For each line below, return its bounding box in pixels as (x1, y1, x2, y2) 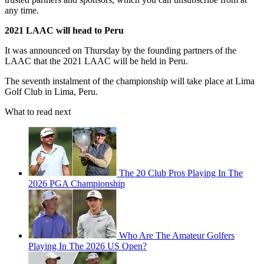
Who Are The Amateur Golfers (119, 230, 235, 241)
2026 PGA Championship (28, 179, 125, 189)
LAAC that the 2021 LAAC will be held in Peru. (5, 56, 188, 67)
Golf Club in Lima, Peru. (5, 87, 98, 97)
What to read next (5, 107, 71, 117)
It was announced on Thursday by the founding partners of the (5, 45, 236, 56)
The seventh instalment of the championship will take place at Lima (5, 76, 255, 87)
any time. (5, 5, 39, 16)
